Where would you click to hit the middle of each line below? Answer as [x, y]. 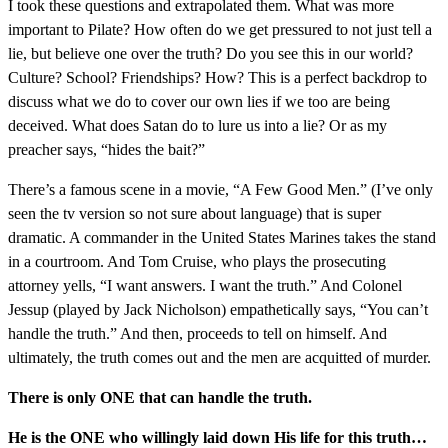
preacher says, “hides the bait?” [106, 149]
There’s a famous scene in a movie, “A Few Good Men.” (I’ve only [220, 189]
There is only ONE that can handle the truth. [160, 397]
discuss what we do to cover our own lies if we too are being [199, 101]
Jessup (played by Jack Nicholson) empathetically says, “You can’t [218, 309]
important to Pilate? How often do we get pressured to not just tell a [220, 29]
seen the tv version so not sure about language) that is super [194, 213]
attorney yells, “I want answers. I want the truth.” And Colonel [205, 285]
